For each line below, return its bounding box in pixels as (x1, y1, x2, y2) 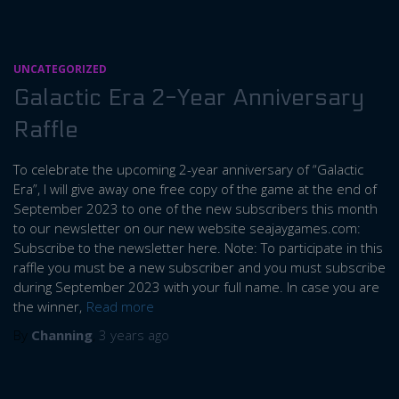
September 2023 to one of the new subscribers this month (13, 199, 378, 217)
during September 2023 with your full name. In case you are (13, 278, 379, 296)
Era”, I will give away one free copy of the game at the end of (13, 180, 377, 198)
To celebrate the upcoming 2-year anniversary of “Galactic (13, 160, 363, 178)
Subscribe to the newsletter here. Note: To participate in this (13, 239, 383, 256)
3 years (99, 326, 144, 344)
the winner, (13, 297, 82, 315)
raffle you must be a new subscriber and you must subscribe (13, 258, 386, 276)
